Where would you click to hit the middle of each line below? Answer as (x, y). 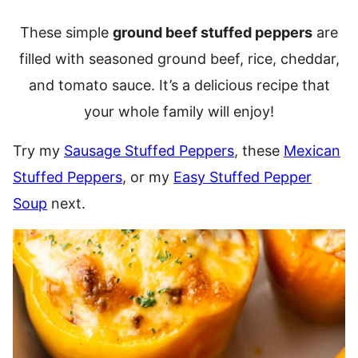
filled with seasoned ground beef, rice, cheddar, (179, 59)
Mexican (312, 151)
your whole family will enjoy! (179, 111)
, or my (148, 177)
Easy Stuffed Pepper (243, 177)
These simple (66, 32)
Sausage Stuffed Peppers (149, 151)
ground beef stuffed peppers (213, 32)
